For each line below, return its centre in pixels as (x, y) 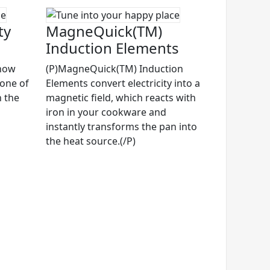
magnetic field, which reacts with (121, 98)
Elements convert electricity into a (123, 83)
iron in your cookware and (106, 112)
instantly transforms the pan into (121, 127)
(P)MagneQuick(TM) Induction (115, 69)
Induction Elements (112, 48)
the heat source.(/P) (91, 141)
